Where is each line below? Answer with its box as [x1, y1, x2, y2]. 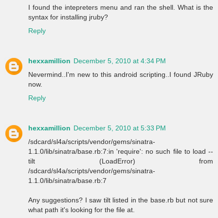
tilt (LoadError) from [28, 157, 213, 165]
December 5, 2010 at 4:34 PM [73, 57, 166, 65]
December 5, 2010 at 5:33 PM [73, 124, 166, 132]
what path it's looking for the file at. [28, 206, 135, 214]
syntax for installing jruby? [28, 13, 108, 21]
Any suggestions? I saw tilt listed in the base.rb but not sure [28, 196, 213, 204]
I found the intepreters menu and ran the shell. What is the [28, 3, 213, 12]
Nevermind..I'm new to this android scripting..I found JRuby [28, 71, 213, 79]
